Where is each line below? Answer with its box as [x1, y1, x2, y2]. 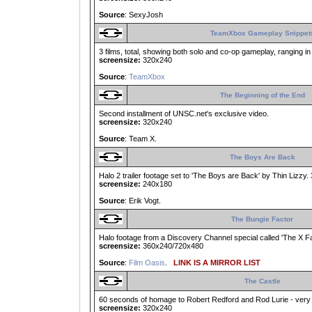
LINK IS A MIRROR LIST [169, 258, 260, 267]
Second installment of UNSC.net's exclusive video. [99, 109, 269, 118]
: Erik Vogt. [125, 196, 161, 205]
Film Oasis [129, 258, 165, 267]
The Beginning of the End [219, 91, 305, 100]
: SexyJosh [125, 10, 163, 19]
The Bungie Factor [231, 215, 293, 224]
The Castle [244, 277, 281, 286]
